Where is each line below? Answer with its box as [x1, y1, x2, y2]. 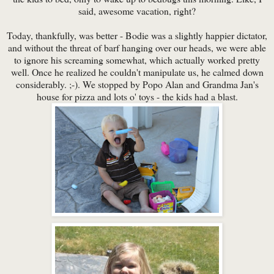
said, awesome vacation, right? [78, 4, 196, 18]
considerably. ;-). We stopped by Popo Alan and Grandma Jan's [15, 78, 259, 91]
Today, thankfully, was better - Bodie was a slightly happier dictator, [7, 29, 267, 42]
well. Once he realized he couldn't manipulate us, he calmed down [10, 65, 264, 79]
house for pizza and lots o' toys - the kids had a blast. [36, 90, 238, 103]
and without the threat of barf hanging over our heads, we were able [8, 41, 266, 54]
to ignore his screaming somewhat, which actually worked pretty [14, 53, 260, 67]
